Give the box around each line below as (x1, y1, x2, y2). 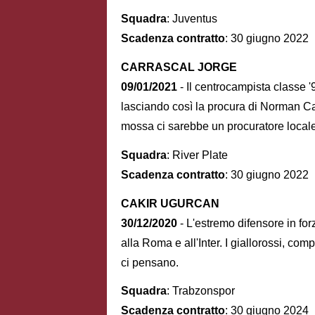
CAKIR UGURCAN (121, 197, 219, 210)
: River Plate (167, 148, 228, 161)
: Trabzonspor (167, 285, 235, 297)
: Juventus (167, 13, 217, 25)
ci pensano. (121, 256, 179, 269)
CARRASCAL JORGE (121, 60, 237, 73)
